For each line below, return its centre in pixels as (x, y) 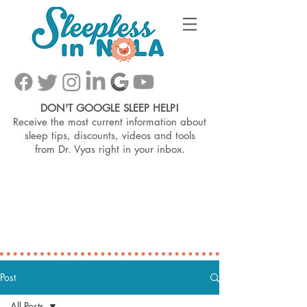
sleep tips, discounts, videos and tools (110, 135)
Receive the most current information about (110, 122)
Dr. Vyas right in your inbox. (121, 149)
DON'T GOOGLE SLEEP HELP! (110, 108)
